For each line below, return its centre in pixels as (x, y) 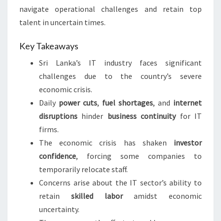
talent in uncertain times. (62, 22)
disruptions (58, 116)
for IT (189, 116)
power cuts (78, 103)
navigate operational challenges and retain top (110, 9)
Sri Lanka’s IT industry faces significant (120, 63)
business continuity (142, 116)
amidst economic (162, 196)
